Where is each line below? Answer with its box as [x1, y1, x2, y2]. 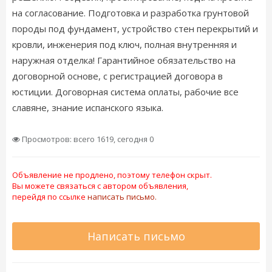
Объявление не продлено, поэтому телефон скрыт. [12, 169, 212, 180]
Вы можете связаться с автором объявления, [12, 180, 188, 191]
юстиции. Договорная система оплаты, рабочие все [12, 86, 239, 98]
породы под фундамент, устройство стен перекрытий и [12, 22, 258, 35]
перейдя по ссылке [12, 191, 87, 202]
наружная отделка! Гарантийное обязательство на [12, 54, 236, 66]
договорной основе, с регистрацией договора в [12, 70, 223, 82]
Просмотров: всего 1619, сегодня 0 [20, 134, 154, 144]
